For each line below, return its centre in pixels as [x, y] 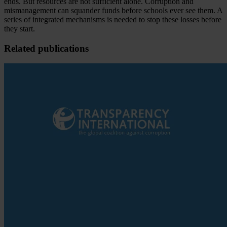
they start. [20, 29]
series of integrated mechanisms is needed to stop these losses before [113, 20]
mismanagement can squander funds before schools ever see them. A [113, 11]
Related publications [46, 48]
